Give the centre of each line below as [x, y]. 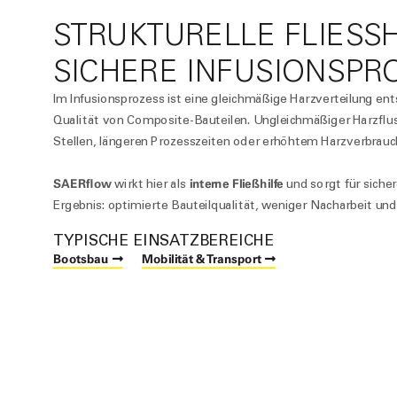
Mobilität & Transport [202, 259]
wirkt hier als [149, 184]
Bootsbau [81, 259]
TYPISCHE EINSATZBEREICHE [163, 240]
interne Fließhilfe [235, 183]
